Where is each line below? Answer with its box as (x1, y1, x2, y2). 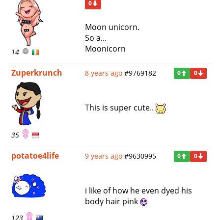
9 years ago (85, 151, 122, 161)
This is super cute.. (85, 102, 156, 113)
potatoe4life (11, 150, 59, 161)
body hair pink (85, 195, 140, 207)
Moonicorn (85, 43, 126, 54)
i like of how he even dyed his (85, 185, 192, 196)
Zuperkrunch (11, 67, 62, 78)
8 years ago (85, 68, 122, 78)
